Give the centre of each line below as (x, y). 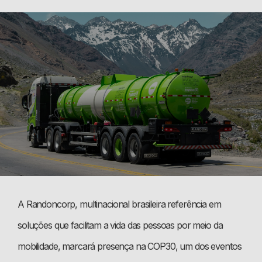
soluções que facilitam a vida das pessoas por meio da (120, 225)
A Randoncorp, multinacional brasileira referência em (119, 204)
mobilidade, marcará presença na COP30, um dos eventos (130, 246)
